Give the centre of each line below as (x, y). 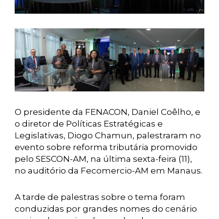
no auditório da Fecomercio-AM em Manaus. (109, 171)
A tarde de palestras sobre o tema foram (100, 197)
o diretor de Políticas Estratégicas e (89, 124)
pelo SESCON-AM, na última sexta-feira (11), (103, 159)
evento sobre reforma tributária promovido (106, 147)
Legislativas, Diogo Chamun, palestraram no (108, 136)
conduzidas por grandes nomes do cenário (106, 209)
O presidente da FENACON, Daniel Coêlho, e (108, 112)
